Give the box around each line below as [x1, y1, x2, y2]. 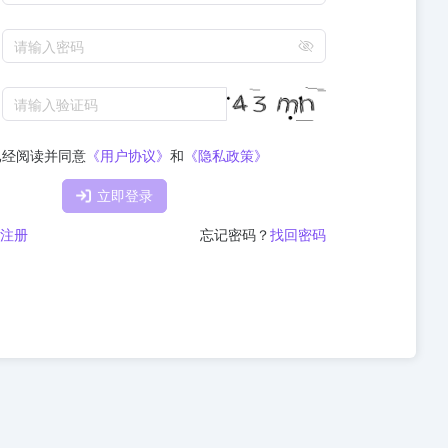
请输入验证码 [14, 94, 98, 114]
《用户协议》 [86, 146, 170, 166]
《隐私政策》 [184, 146, 268, 166]
